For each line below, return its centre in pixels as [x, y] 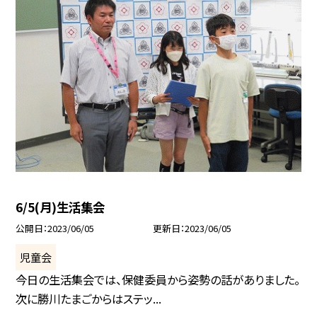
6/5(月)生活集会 [60, 207]
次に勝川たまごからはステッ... [89, 298]
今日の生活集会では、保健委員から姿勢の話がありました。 [158, 279]
